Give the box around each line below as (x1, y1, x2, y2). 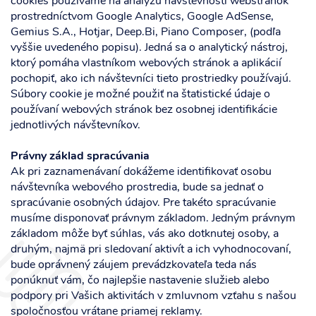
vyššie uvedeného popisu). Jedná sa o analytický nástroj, (11, 42, 288, 54)
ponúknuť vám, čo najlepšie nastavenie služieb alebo (11, 275, 269, 286)
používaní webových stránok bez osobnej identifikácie (11, 104, 277, 116)
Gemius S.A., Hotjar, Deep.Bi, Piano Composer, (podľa (11, 27, 281, 38)
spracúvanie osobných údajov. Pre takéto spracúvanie (11, 197, 276, 209)
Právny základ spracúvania (11, 151, 150, 162)
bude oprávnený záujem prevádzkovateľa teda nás (11, 260, 257, 271)
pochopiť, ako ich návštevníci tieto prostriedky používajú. (11, 73, 291, 85)
